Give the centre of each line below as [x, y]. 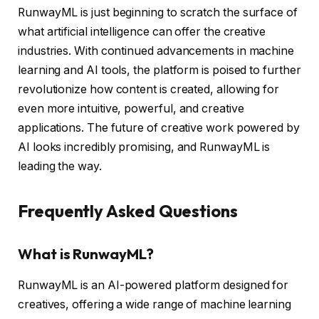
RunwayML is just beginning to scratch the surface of [158, 12]
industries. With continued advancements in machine [156, 51]
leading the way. [60, 166]
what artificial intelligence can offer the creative [142, 31]
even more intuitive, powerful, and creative [131, 108]
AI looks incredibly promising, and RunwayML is [144, 147]
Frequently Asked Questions [128, 210]
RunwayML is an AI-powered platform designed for [153, 285]
